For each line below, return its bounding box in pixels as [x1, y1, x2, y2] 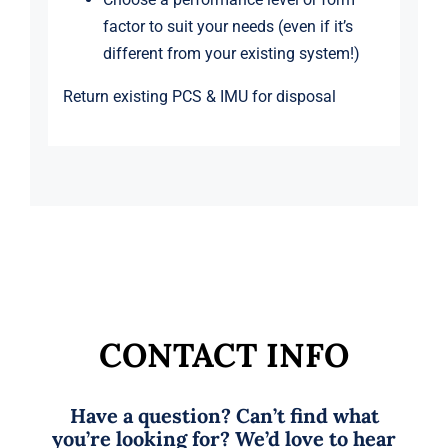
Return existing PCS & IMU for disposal [62, 87, 336, 107]
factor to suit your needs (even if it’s [102, 17, 353, 37]
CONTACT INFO [99, 333, 349, 376]
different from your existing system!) [102, 44, 360, 64]
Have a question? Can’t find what [69, 402, 379, 428]
